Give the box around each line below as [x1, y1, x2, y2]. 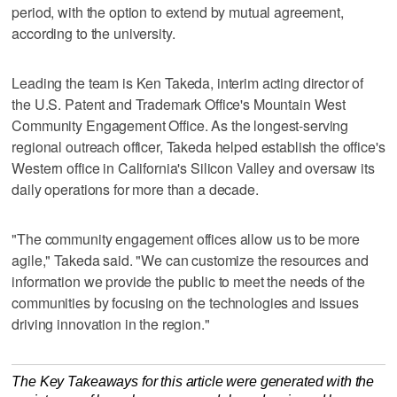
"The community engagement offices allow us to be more [12, 229, 360, 250]
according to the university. [12, 23, 175, 44]
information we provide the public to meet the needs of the [12, 271, 366, 292]
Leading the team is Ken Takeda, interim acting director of [12, 73, 364, 94]
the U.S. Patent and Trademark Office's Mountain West [12, 94, 346, 115]
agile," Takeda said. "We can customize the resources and [12, 250, 369, 271]
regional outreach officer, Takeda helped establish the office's [12, 136, 385, 158]
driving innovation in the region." [12, 314, 210, 335]
